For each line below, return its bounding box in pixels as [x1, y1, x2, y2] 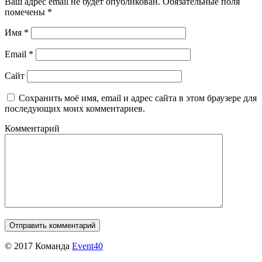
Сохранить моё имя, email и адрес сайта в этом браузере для [19, 92, 257, 103]
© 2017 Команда [5, 240, 72, 251]
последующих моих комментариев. [5, 103, 145, 113]
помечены [5, 6, 47, 17]
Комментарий [5, 123, 60, 133]
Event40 [72, 240, 103, 251]
